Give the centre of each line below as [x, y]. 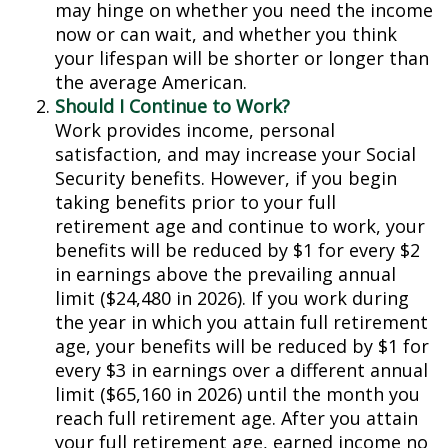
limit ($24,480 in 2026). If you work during [232, 298]
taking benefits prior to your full [195, 202]
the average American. [151, 82]
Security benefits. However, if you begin [226, 178]
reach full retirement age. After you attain [236, 418]
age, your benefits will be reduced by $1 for [242, 346]
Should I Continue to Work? [172, 106]
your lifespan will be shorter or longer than [242, 58]
